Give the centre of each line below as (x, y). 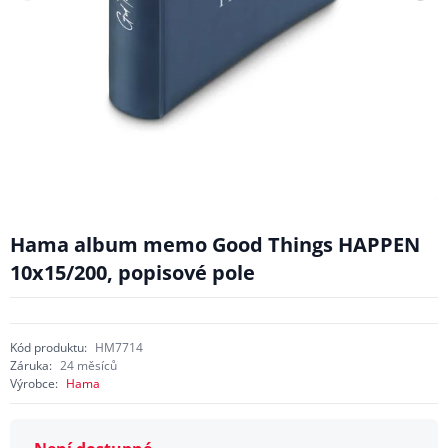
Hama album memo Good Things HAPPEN (214, 244)
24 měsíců (88, 365)
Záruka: (30, 365)
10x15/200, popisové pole (132, 272)
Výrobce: (33, 383)
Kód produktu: (48, 347)
